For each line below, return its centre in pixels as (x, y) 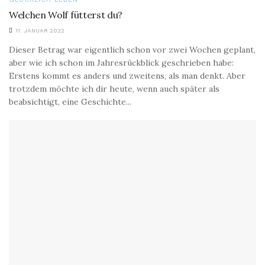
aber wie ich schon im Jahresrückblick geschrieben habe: (121, 62)
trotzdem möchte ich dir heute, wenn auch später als (114, 88)
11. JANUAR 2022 (39, 30)
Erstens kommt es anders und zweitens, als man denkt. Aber (127, 75)
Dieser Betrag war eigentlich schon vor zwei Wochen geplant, (132, 49)
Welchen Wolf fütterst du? (66, 14)
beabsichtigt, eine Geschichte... (70, 101)
